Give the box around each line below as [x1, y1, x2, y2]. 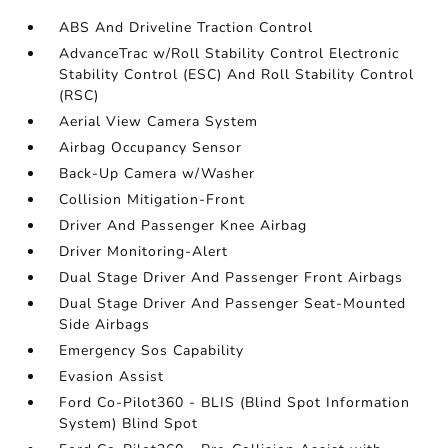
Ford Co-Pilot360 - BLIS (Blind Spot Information [59, 393, 411, 412]
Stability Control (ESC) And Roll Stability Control [59, 65, 415, 84]
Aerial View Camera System [59, 112, 259, 131]
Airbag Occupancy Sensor [59, 138, 243, 157]
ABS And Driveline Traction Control [59, 18, 314, 37]
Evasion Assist [59, 367, 165, 386]
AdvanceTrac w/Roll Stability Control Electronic [59, 44, 400, 63]
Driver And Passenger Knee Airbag [59, 216, 308, 235]
